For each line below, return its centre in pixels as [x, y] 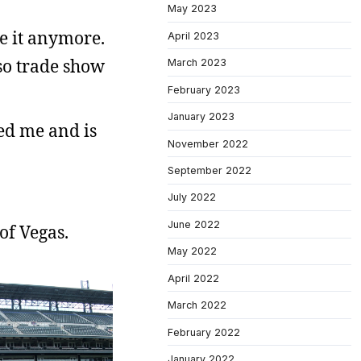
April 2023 [193, 35]
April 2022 [193, 278]
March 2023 [197, 63]
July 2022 [192, 197]
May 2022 [192, 251]
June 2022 [194, 224]
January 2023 [201, 117]
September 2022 [210, 170]
